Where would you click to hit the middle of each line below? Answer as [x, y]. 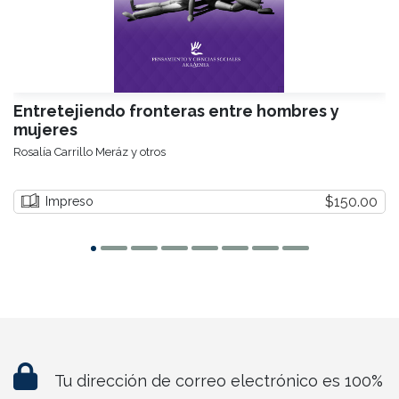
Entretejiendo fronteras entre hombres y [176, 110]
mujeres [45, 129]
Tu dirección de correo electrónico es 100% [216, 381]
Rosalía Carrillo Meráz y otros [90, 151]
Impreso [69, 202]
